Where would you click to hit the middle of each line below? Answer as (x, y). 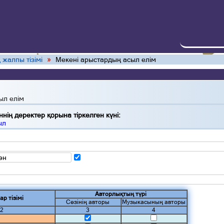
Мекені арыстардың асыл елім (104, 59)
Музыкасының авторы (154, 202)
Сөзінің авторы (88, 202)
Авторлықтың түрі (121, 194)
